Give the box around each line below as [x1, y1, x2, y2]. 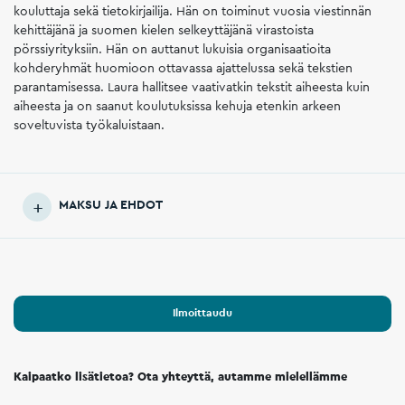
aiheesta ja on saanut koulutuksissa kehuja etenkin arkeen [14, 98, 341, 115]
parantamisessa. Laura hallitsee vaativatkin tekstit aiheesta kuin [14, 79, 370, 96]
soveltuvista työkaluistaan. [14, 117, 165, 134]
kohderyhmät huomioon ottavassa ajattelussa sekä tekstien [14, 60, 353, 77]
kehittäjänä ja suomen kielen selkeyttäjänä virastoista [14, 22, 314, 39]
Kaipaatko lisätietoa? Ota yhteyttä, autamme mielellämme [14, 368, 347, 384]
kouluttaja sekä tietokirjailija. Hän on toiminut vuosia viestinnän [14, 3, 372, 20]
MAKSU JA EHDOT [59, 195, 163, 212]
